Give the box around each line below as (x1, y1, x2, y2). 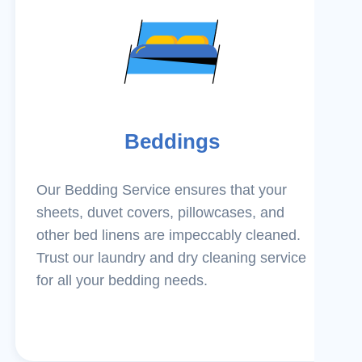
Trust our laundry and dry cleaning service (36, 249, 306, 266)
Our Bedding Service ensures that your (36, 181, 287, 198)
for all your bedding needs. (36, 271, 208, 288)
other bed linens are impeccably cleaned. (36, 226, 301, 243)
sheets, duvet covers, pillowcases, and (36, 204, 284, 221)
